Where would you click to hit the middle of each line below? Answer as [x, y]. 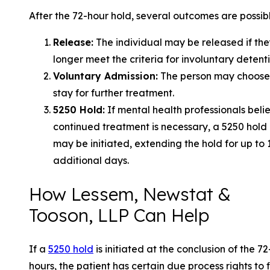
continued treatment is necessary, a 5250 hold [160, 126]
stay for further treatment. [114, 93]
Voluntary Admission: [105, 76]
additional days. [91, 160]
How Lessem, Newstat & [130, 194]
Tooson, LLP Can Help [119, 215]
